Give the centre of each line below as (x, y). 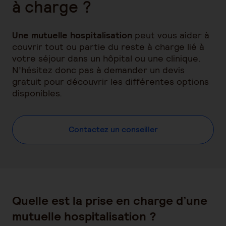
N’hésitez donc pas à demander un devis (98, 70)
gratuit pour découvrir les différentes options (110, 81)
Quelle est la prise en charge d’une (110, 201)
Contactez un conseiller (113, 129)
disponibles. (37, 93)
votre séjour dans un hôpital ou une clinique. (106, 58)
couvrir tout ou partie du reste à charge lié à (108, 47)
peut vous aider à (171, 35)
